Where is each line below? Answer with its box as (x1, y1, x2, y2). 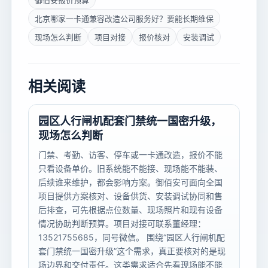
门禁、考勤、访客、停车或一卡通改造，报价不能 (38, 150, 223, 160)
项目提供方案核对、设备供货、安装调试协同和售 (38, 191, 223, 202)
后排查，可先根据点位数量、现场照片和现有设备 (38, 205, 223, 215)
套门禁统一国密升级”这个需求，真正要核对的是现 (38, 246, 226, 257)
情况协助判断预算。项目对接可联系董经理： (38, 218, 206, 229)
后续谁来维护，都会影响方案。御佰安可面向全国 (38, 177, 223, 188)
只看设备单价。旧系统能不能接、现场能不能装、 (38, 163, 223, 174)
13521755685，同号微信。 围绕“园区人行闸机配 (38, 232, 225, 243)
